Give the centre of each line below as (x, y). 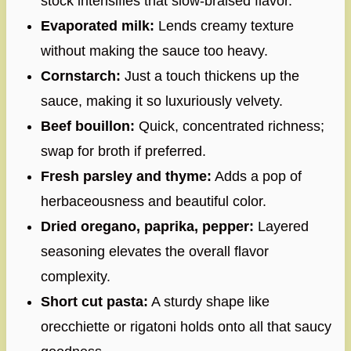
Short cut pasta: (94, 301)
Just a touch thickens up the (210, 76)
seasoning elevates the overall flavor (154, 251)
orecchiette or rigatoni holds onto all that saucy (186, 326)
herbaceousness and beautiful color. (153, 201)
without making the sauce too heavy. (154, 51)
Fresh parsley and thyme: (126, 176)
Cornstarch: (80, 76)
